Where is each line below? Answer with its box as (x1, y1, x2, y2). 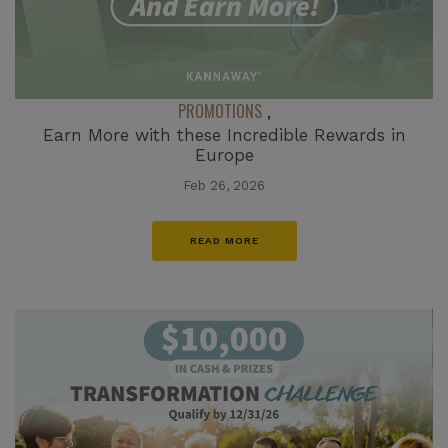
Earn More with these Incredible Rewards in (42, 125, 406, 146)
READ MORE (189, 235, 259, 247)
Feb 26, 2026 (183, 178, 265, 194)
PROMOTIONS (177, 99, 262, 124)
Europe (194, 145, 254, 166)
